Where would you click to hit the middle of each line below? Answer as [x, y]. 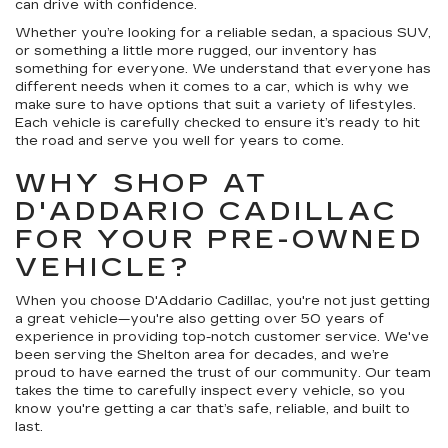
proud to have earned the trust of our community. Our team [223, 373]
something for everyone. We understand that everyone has [223, 69]
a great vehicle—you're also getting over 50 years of [199, 319]
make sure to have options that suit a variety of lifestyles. [215, 105]
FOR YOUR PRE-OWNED [220, 240]
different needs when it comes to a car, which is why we [212, 87]
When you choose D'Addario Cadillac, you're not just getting [222, 301]
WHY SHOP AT [142, 184]
